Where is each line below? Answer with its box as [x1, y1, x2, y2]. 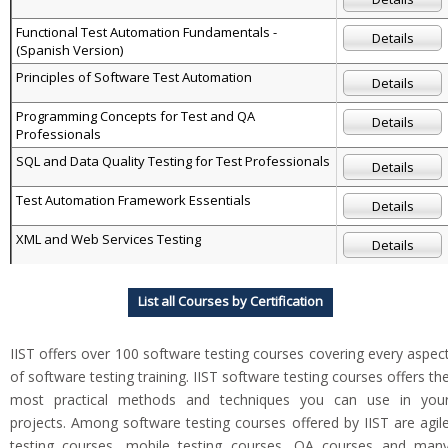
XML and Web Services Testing [16, 229, 201, 248]
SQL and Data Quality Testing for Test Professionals [16, 151, 330, 170]
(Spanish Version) [16, 40, 123, 59]
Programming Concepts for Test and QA [16, 106, 255, 125]
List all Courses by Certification [137, 291, 323, 310]
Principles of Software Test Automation [16, 67, 252, 86]
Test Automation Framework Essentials [16, 190, 251, 209]
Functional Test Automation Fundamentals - [16, 22, 277, 41]
